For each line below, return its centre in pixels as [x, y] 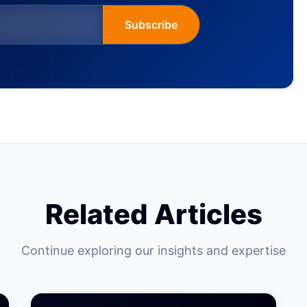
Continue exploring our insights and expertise [153, 250]
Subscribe [151, 25]
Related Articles [153, 214]
